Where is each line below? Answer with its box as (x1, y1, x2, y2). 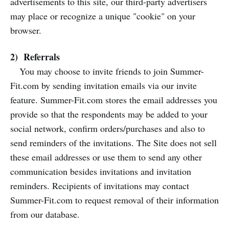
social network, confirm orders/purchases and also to (10, 122, 205, 134)
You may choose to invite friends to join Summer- (10, 65, 204, 77)
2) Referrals (10, 50, 60, 63)
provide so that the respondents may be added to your (10, 108, 208, 120)
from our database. (10, 208, 80, 220)
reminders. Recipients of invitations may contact (10, 179, 189, 192)
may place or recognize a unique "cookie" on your (10, 10, 195, 22)
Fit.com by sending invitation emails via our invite (10, 79, 197, 91)
